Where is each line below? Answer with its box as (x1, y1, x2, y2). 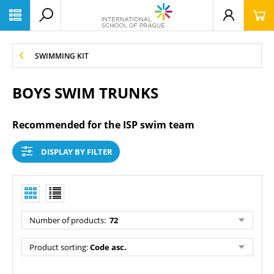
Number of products (29, 215, 104, 226)
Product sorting (29, 242, 86, 253)
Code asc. (90, 242, 127, 253)
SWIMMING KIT (35, 50, 89, 61)
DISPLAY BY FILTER (41, 146, 113, 157)
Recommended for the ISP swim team (12, 118, 194, 131)
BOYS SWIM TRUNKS (12, 83, 158, 103)
